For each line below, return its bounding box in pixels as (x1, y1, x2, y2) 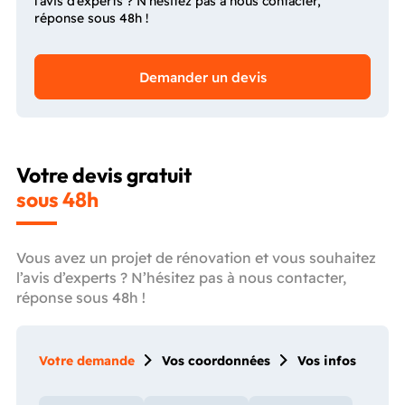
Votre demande (39, 352, 135, 369)
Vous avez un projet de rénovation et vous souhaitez (16, 248, 376, 267)
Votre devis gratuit (16, 161, 192, 188)
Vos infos (297, 352, 356, 369)
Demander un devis (138, 68, 267, 86)
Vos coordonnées (162, 352, 270, 369)
